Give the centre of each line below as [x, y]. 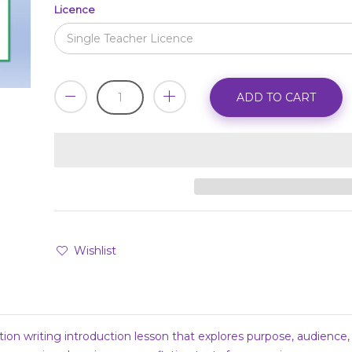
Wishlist [95, 251]
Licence [75, 10]
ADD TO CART [276, 98]
